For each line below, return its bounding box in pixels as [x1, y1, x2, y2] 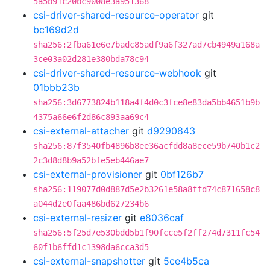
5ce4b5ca [163, 255, 209, 267]
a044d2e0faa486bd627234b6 [33, 199, 149, 209]
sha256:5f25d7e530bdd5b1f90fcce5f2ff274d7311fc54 [33, 228, 260, 237]
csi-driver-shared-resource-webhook [33, 67, 201, 79]
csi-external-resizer [33, 212, 122, 224]
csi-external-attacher [33, 125, 129, 137]
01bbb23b [33, 81, 80, 93]
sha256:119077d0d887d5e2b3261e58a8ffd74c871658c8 [33, 184, 260, 194]
